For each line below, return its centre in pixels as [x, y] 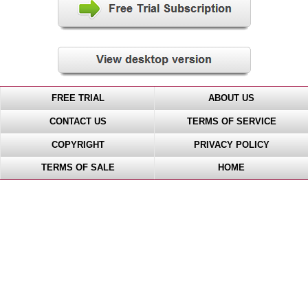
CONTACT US [78, 121]
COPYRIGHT [78, 145]
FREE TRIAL [78, 99]
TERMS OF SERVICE [231, 121]
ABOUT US [231, 99]
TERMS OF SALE [78, 168]
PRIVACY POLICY [231, 145]
